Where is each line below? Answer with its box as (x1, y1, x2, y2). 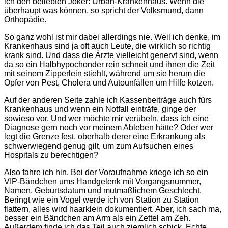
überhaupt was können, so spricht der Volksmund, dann (4, 6, 204, 15)
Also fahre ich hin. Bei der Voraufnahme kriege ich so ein (4, 167, 208, 177)
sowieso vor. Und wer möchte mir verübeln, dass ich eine (4, 113, 209, 123)
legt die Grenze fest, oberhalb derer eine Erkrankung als (4, 132, 205, 141)
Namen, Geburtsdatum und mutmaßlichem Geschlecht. (4, 186, 202, 195)
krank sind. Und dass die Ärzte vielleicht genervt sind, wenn (4, 50, 218, 60)
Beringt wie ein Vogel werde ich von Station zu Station (4, 195, 199, 204)
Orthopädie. (4, 15, 46, 24)
